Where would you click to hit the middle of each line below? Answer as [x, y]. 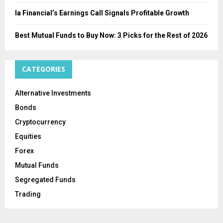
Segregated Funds [45, 179]
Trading [28, 194]
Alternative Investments [53, 93]
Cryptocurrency [40, 122]
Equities [28, 136]
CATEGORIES [44, 69]
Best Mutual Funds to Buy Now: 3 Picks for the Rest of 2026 [111, 35]
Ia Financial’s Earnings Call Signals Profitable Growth [102, 13]
